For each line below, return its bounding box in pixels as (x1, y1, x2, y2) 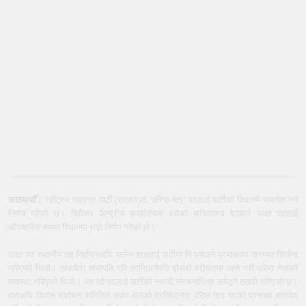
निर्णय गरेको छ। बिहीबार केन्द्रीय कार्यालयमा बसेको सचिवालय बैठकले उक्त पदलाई (8, 208, 298, 219)
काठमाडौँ (8, 194, 36, 205)
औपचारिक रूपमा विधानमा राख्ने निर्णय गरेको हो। (8, 221, 156, 232)
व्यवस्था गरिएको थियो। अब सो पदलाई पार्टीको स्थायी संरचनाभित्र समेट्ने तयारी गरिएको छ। (8, 276, 298, 287)
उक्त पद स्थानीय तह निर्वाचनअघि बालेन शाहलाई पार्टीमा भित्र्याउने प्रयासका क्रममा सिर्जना (8, 249, 298, 260)
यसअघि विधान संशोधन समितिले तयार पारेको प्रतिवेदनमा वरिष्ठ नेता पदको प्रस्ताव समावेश (8, 290, 298, 301)
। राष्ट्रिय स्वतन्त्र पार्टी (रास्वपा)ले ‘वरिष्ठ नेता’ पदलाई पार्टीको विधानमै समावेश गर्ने (36, 194, 298, 205)
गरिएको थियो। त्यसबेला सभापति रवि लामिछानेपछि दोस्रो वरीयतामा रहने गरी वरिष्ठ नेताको (8, 262, 298, 273)
